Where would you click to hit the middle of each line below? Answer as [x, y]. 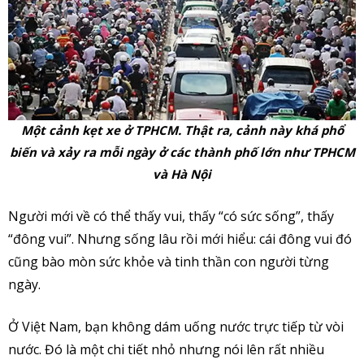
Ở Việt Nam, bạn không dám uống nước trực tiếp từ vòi [176, 327]
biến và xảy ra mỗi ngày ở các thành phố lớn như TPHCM [182, 152]
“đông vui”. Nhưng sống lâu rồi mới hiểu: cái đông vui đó [180, 239]
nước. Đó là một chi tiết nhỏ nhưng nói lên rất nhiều [166, 350]
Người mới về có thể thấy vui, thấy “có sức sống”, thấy [171, 217]
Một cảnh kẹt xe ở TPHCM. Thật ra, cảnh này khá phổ [182, 130]
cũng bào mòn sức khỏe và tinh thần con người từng [169, 262]
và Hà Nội [182, 174]
